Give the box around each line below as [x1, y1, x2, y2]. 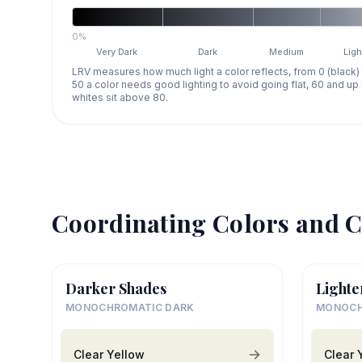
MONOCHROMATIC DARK [65, 301, 195, 314]
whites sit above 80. [72, 90, 168, 103]
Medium [269, 45, 305, 57]
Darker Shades [65, 278, 166, 298]
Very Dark [96, 45, 138, 57]
